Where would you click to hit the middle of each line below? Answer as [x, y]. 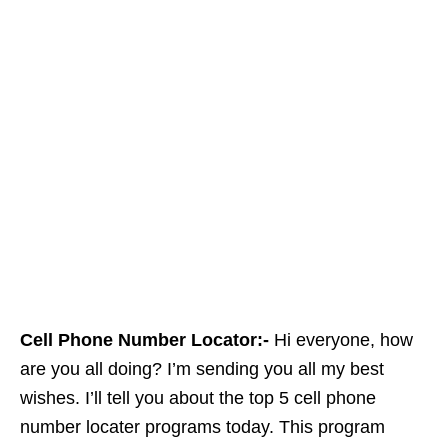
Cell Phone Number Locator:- [147, 340]
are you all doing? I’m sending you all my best [202, 369]
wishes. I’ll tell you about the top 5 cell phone [198, 398]
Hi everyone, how [343, 340]
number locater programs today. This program [202, 427]
